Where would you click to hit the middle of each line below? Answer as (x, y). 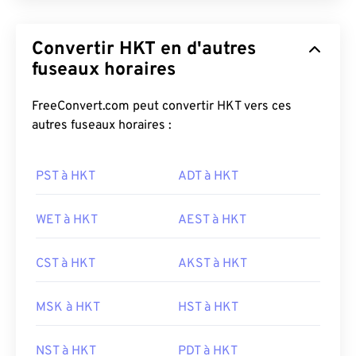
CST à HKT (66, 264)
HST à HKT (208, 308)
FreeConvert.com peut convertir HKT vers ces (162, 106)
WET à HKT (67, 220)
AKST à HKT (213, 264)
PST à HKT (66, 176)
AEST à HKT (212, 220)
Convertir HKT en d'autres (144, 50)
